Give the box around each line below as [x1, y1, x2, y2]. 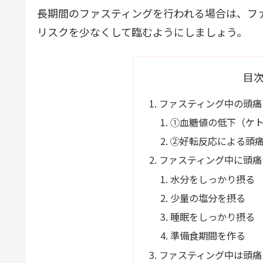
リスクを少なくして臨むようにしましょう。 [36, 24, 247, 40]
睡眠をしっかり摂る [170, 210, 255, 224]
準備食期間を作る [170, 228, 246, 243]
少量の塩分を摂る [170, 190, 246, 205]
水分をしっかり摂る [170, 171, 255, 186]
